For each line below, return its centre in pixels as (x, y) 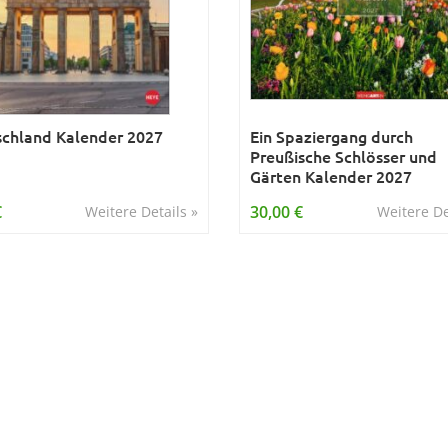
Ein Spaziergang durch (331, 136)
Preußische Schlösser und (343, 156)
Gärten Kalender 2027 (330, 176)
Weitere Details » (141, 211)
